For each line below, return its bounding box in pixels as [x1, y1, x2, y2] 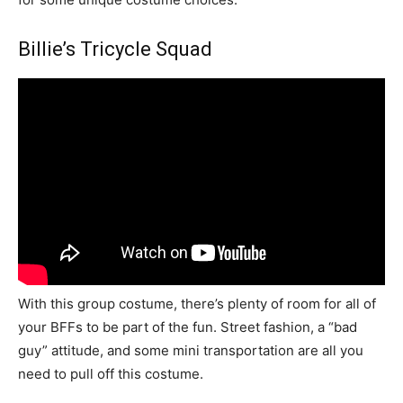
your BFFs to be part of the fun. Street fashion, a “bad [18, 318, 357, 336]
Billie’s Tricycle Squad [18, 38, 212, 60]
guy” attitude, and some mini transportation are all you [18, 341, 363, 359]
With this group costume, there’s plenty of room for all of [18, 294, 376, 312]
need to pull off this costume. [18, 364, 203, 382]
